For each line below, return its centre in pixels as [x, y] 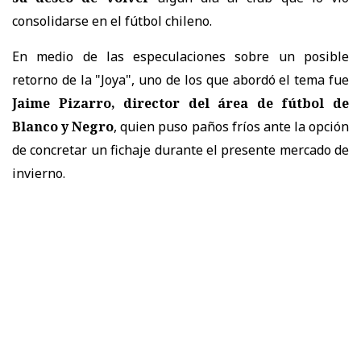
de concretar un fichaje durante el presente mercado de [180, 149]
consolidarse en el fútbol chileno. [112, 21]
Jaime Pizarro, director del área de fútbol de [180, 103]
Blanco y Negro [63, 126]
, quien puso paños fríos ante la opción [232, 126]
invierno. [39, 173]
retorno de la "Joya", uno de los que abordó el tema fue [180, 79]
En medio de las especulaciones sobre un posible [180, 56]
